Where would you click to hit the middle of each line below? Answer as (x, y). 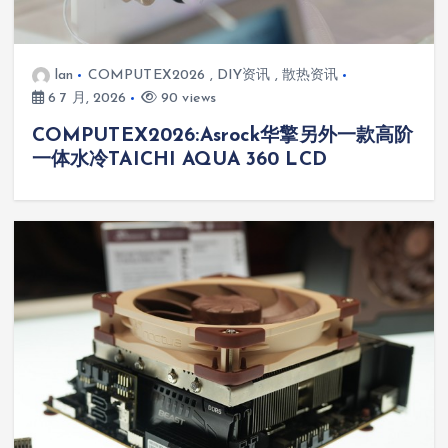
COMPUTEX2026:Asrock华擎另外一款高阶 (222, 135)
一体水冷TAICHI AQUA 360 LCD (179, 159)
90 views (186, 98)
